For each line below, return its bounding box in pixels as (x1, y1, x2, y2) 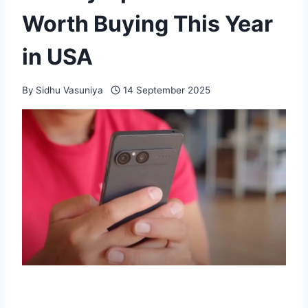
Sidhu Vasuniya (36, 84, 104, 96)
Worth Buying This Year (22, 10, 273, 37)
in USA (22, 43, 93, 70)
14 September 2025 (122, 84, 210, 96)
